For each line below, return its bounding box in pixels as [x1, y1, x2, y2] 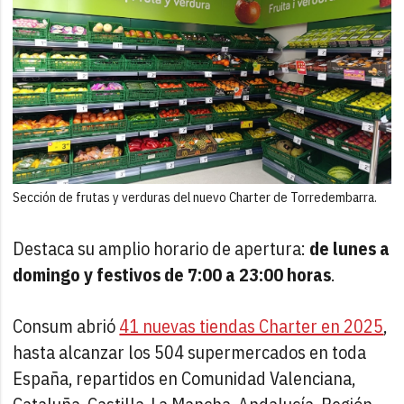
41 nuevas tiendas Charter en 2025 [119, 313, 384, 338]
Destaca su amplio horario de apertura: [13, 235, 310, 261]
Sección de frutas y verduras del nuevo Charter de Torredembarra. [13, 188, 378, 206]
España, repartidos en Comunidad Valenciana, [13, 365, 356, 390]
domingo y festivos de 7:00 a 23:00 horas [13, 262, 332, 287]
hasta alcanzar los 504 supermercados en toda [13, 339, 367, 364]
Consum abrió [13, 313, 120, 338]
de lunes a [309, 235, 390, 261]
